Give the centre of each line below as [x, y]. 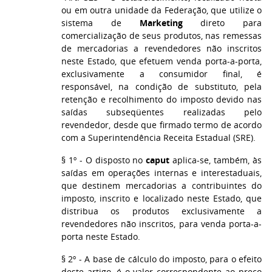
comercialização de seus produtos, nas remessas [161, 36]
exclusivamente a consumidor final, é [161, 74]
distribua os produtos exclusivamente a [161, 211]
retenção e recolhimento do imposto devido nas [161, 99]
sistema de [100, 23]
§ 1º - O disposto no [104, 160]
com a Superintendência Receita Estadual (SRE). [158, 138]
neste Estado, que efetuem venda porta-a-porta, [161, 61]
